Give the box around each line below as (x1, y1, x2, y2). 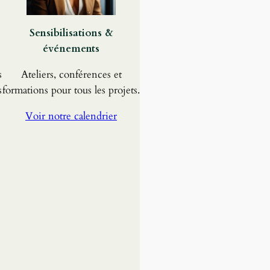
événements (43, 41, 99, 55)
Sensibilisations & (29, 25, 113, 40)
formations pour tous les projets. (2, 83, 140, 97)
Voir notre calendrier (25, 108, 117, 123)
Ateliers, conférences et (20, 67, 122, 81)
